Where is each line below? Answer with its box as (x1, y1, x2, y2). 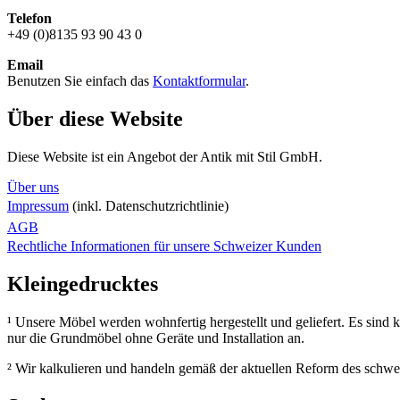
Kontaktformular (153, 73, 246, 89)
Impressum (7, 197, 69, 213)
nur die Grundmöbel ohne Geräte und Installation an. (7, 329, 304, 346)
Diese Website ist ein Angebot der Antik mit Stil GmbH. (7, 148, 322, 164)
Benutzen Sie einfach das (7, 73, 153, 89)
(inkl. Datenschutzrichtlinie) (69, 197, 229, 213)
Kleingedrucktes (7, 271, 158, 296)
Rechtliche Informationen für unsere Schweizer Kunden (7, 237, 321, 254)
